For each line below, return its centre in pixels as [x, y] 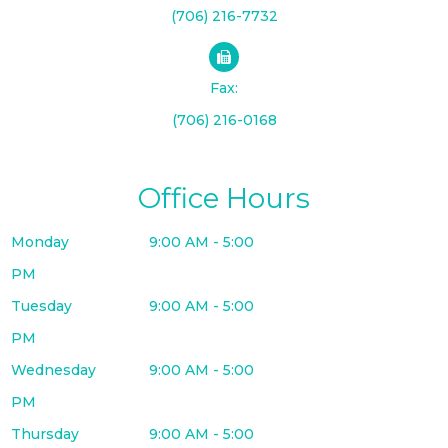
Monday [40, 241]
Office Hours [224, 197]
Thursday [45, 433]
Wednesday [54, 369]
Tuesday [42, 305]
